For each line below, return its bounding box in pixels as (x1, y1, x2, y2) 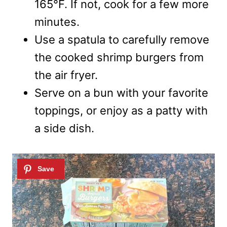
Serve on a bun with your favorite (34, 86, 208, 100)
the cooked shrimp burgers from (34, 51, 204, 64)
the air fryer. (34, 68, 98, 82)
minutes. (34, 15, 80, 29)
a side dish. (34, 122, 94, 135)
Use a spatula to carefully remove (34, 33, 209, 47)
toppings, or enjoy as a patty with (34, 104, 208, 118)
